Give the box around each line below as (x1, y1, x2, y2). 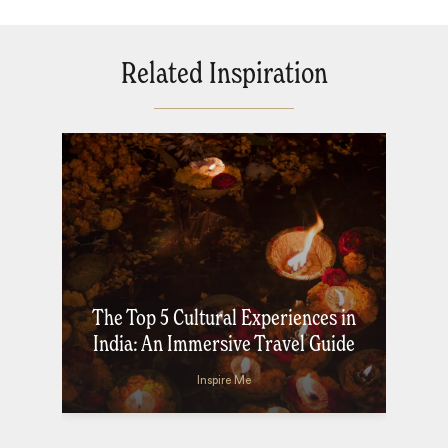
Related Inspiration (120, 59, 328, 90)
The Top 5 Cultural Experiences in (92, 307, 357, 330)
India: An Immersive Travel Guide (93, 333, 356, 356)
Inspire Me (197, 374, 252, 386)
